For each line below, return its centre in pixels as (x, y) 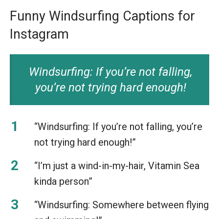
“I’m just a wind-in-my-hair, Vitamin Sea (117, 165)
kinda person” (63, 181)
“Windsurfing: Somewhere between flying (121, 205)
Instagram (39, 34)
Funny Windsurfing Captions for (102, 16)
